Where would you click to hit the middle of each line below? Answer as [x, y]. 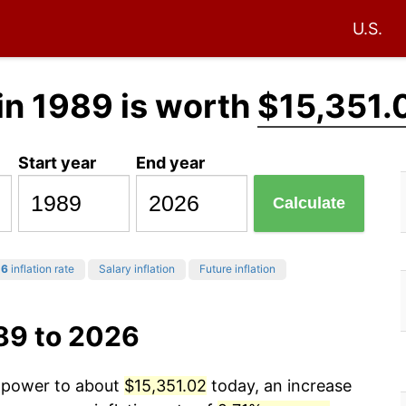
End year [171, 162]
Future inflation [237, 269]
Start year [58, 162]
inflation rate [41, 269]
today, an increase [279, 386]
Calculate [309, 203]
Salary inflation [137, 269]
